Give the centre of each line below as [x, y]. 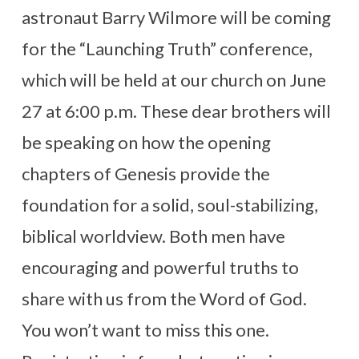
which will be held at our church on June [173, 79]
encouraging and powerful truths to [160, 267]
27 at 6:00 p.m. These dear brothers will [176, 111]
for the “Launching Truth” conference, [167, 48]
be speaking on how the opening [146, 142]
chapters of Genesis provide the [145, 173]
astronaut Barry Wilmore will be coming [176, 17]
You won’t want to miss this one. [145, 329]
